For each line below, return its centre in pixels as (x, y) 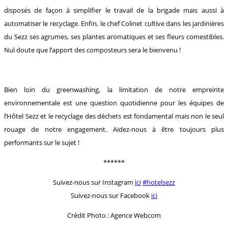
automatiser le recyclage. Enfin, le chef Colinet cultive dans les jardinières (114, 23)
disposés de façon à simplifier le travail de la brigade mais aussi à (114, 10)
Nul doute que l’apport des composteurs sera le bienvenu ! (92, 50)
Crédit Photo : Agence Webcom (114, 215)
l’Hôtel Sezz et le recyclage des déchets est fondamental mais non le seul (114, 116)
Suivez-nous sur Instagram (94, 182)
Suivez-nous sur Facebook (111, 195)
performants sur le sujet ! (42, 142)
